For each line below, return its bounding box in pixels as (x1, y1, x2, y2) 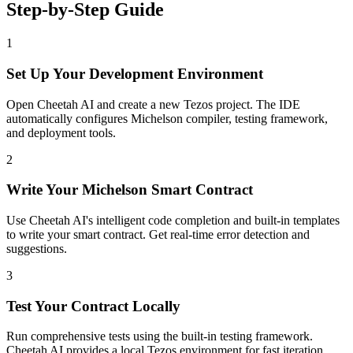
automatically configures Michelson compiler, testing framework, (6, 111, 328, 125)
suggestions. (6, 241, 67, 255)
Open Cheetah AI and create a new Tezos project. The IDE (6, 97, 300, 111)
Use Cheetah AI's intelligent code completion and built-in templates (6, 213, 340, 227)
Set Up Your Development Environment (6, 65, 263, 82)
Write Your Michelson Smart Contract (6, 181, 253, 199)
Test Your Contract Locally (6, 297, 180, 314)
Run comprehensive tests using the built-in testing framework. (6, 329, 313, 344)
